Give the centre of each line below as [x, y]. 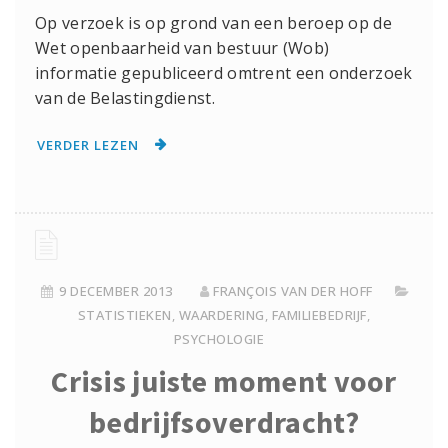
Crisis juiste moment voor [224, 380]
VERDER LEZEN [88, 144]
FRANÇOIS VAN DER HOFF [293, 290]
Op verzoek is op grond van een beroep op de [213, 23]
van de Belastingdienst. [125, 98]
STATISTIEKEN [124, 314]
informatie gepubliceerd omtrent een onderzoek [224, 73]
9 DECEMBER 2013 [116, 290]
